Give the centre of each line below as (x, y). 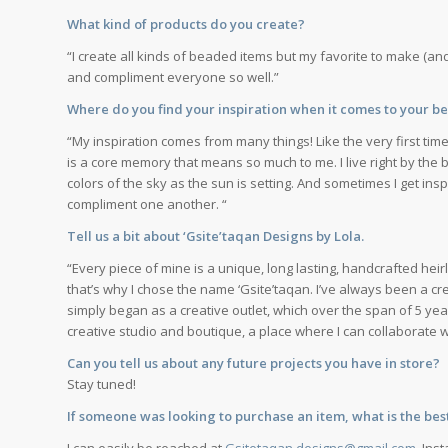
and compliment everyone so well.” (173, 76)
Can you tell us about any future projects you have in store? (253, 363)
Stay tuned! (101, 384)
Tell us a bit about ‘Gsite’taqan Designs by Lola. (215, 236)
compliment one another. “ (147, 203)
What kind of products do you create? (186, 23)
